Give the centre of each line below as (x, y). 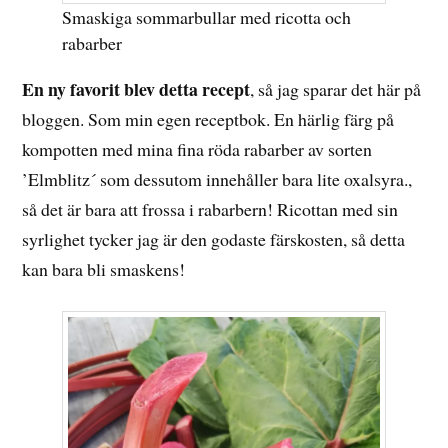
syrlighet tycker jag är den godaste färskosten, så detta (214, 239)
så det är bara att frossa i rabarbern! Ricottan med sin (210, 209)
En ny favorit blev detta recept (136, 89)
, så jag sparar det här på (336, 89)
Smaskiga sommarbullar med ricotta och (207, 17)
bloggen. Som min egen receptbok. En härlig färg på (208, 119)
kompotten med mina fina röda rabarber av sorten (197, 149)
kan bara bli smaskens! (104, 269)
